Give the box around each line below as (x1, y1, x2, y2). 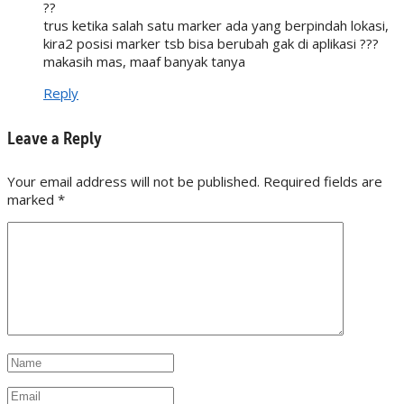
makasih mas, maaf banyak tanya (43, 52, 245, 70)
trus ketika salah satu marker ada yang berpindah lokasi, (43, 16, 389, 34)
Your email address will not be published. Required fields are (7, 172, 382, 191)
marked (7, 190, 58, 209)
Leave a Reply (7, 125, 102, 149)
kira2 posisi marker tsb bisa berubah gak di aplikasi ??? (43, 34, 379, 52)
